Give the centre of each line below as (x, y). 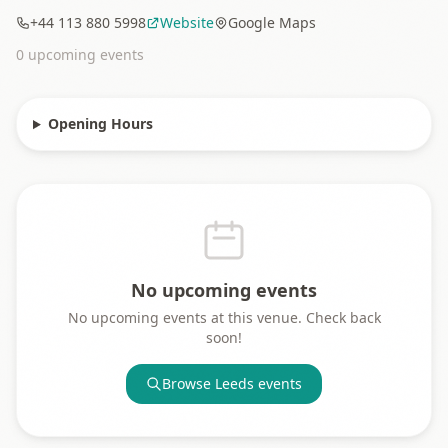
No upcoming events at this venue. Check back (224, 318)
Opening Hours (100, 124)
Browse (188, 384)
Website (187, 23)
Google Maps (272, 23)
